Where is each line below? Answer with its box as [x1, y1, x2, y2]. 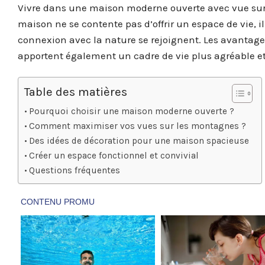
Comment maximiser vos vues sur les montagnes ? [29, 121, 247, 132]
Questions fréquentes [29, 165, 121, 176]
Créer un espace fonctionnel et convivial [29, 150, 199, 161]
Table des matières [24, 85, 127, 99]
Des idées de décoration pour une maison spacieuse [29, 135, 250, 147]
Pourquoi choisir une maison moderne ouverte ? [29, 106, 235, 117]
